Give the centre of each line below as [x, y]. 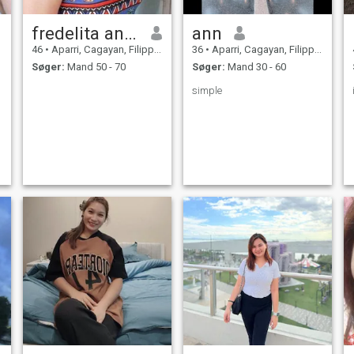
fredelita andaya [130, 33]
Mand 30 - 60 [255, 67]
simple [207, 91]
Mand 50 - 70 [95, 67]
